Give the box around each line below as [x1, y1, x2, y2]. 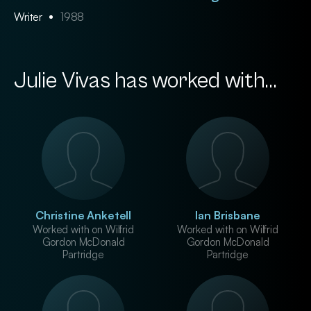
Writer [14, 10, 45, 24]
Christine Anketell [35, 208, 132, 222]
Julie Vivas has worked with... [14, 68, 277, 94]
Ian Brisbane [195, 208, 260, 222]
